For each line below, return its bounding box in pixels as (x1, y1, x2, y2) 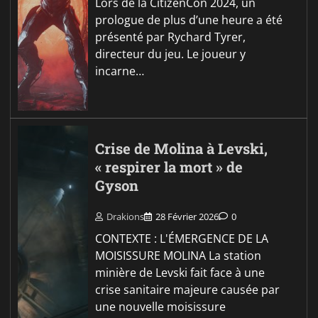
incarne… (95, 63, 145, 79)
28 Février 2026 (155, 209, 219, 223)
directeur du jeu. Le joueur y (95, 46, 246, 62)
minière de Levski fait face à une (95, 264, 265, 280)
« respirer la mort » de (95, 158, 243, 177)
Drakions (106, 209, 145, 223)
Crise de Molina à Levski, (95, 139, 268, 159)
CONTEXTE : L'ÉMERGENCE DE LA (95, 230, 269, 246)
